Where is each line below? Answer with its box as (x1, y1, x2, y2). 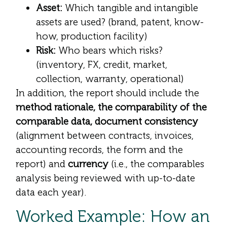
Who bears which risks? (56, 44, 163, 56)
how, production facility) (36, 30, 147, 42)
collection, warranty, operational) (36, 72, 184, 85)
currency (68, 158, 108, 170)
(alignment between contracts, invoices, (16, 129, 194, 141)
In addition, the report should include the (16, 87, 199, 99)
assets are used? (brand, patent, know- (36, 16, 204, 28)
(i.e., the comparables (108, 158, 204, 170)
